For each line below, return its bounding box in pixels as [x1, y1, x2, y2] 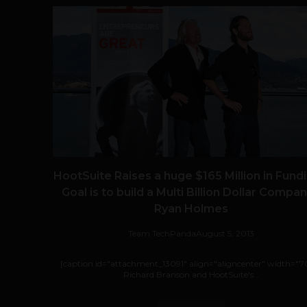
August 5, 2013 [196, 228, 254, 238]
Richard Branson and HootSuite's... [123, 269, 260, 280]
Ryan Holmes [154, 202, 228, 215]
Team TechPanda [128, 228, 196, 238]
